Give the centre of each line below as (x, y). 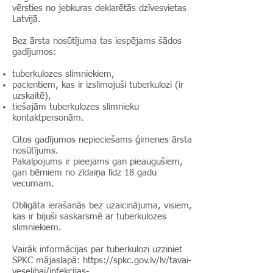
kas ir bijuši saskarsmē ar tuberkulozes (89, 217)
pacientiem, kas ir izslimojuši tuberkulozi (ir (98, 85)
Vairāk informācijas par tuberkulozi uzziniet (97, 250)
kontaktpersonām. (48, 118)
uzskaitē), (32, 96)
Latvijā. (27, 19)
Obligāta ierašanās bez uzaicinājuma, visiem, (102, 206)
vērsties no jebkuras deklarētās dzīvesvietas (99, 8)
